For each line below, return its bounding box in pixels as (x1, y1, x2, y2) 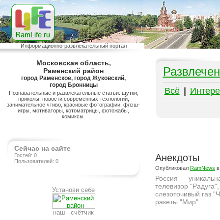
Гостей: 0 (14, 152, 37, 158)
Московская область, (36, 59, 111, 67)
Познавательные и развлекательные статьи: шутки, (8, 90, 138, 96)
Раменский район (43, 67, 104, 75)
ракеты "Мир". (155, 198, 200, 206)
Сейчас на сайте (14, 144, 71, 152)
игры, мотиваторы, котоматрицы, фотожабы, (18, 108, 129, 113)
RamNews (190, 165, 215, 171)
